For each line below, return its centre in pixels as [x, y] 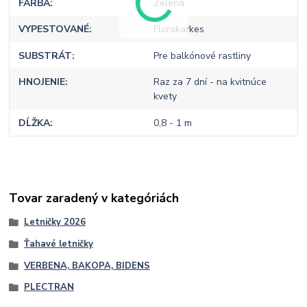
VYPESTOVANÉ [54, 29]
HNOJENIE [42, 82]
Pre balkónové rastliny [202, 56]
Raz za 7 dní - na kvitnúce [210, 82]
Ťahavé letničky [58, 244]
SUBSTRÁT [46, 56]
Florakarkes [179, 29]
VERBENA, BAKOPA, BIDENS [87, 266]
